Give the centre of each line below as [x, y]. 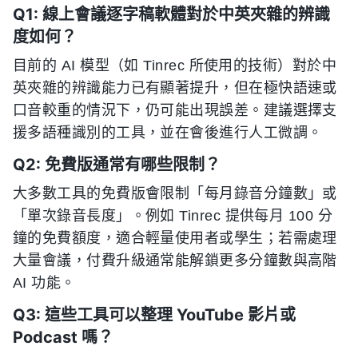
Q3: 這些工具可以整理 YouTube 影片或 [154, 314]
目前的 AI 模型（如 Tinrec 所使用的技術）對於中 [175, 65]
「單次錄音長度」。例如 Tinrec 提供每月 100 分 [173, 215]
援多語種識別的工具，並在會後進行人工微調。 [168, 132]
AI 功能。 [44, 282]
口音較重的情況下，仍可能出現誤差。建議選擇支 [175, 110]
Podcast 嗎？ [63, 337]
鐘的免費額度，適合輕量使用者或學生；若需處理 [175, 238]
